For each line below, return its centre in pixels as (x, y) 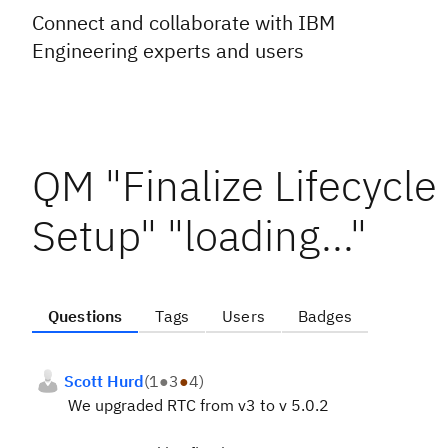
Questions (85, 316)
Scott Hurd (104, 381)
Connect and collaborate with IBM (183, 22)
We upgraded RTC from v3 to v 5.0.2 (196, 405)
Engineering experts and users (168, 50)
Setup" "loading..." (199, 235)
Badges (324, 316)
